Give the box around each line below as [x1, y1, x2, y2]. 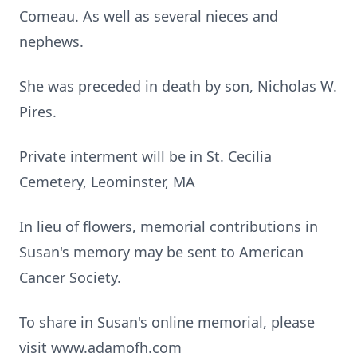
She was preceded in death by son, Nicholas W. [19, 76, 337, 96]
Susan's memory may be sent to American [19, 242, 304, 261]
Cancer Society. [19, 268, 121, 287]
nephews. [19, 32, 84, 51]
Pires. [19, 102, 57, 121]
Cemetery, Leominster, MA [19, 172, 195, 191]
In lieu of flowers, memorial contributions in [19, 217, 318, 236]
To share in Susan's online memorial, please [19, 312, 315, 331]
